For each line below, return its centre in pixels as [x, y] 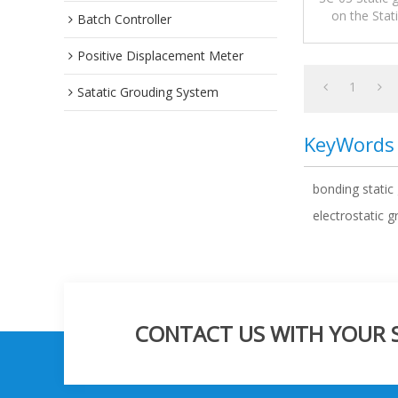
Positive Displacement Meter [160, 56]
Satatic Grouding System [148, 92]
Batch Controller [124, 19]
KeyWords [349, 144]
